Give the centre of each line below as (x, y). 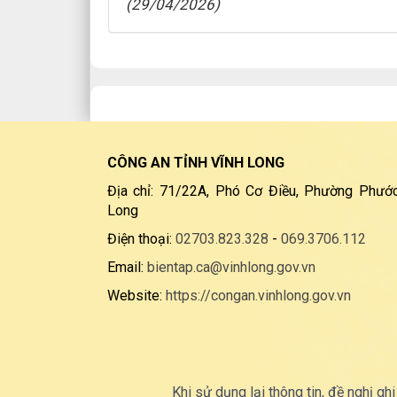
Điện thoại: (141, 239)
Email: (127, 267)
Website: (136, 296)
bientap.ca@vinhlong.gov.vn (231, 267)
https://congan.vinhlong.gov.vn (258, 296)
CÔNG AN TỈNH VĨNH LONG (195, 163)
